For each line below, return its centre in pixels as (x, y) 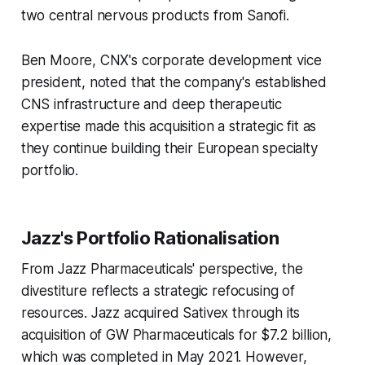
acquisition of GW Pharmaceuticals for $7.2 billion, (176, 335)
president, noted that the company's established (174, 83)
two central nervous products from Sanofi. (155, 16)
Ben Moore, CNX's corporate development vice (171, 61)
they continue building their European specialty (169, 149)
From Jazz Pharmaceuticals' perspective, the (162, 269)
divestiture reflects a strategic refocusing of (158, 291)
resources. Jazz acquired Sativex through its (161, 313)
